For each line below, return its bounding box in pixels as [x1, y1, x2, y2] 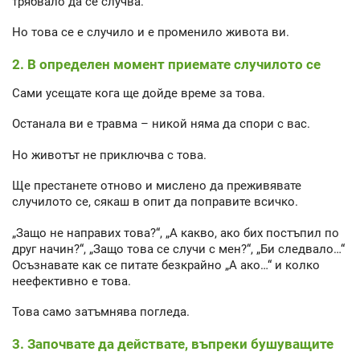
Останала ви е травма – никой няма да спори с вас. [12, 117, 310, 132]
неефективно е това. [12, 273, 131, 288]
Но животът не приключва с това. [12, 147, 207, 162]
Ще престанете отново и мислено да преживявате [12, 178, 301, 194]
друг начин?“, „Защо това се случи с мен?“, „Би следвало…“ [12, 241, 345, 256]
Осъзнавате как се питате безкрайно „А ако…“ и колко [12, 257, 320, 272]
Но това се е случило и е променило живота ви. [12, 25, 289, 40]
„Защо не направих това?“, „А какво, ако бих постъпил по [12, 225, 339, 240]
